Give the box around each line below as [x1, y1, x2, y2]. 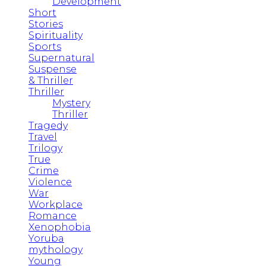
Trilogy [28, 142, 62, 154]
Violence [28, 176, 72, 188]
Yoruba [28, 232, 64, 244]
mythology [28, 243, 83, 255]
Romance [28, 210, 77, 221]
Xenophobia [28, 221, 91, 233]
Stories [28, 18, 63, 30]
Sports [28, 40, 61, 52]
